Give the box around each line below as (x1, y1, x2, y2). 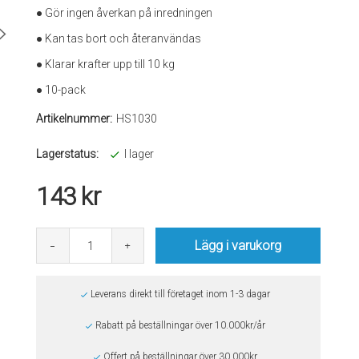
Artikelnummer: (36, 112, 113, 125)
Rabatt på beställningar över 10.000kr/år (95, 320, 265, 331)
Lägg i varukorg (195, 238, 282, 253)
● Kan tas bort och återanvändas (36, 32, 202, 45)
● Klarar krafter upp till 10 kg (36, 58, 175, 71)
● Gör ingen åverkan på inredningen (36, 6, 213, 19)
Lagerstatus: (36, 147, 99, 161)
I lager (124, 147, 155, 161)
